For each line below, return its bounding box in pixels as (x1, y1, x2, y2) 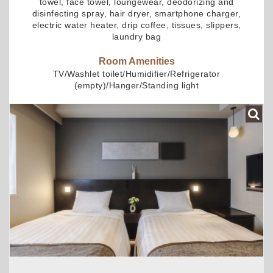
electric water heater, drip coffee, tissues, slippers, (32, 19, 241, 30)
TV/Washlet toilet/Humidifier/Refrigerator (52, 68, 221, 79)
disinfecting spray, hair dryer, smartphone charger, (32, 8, 241, 18)
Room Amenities (98, 55, 175, 66)
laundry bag (112, 31, 161, 41)
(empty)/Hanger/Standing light (74, 80, 199, 90)
